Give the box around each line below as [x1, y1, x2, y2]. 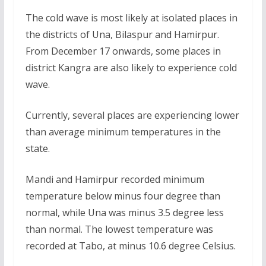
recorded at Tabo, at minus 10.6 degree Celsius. [25, 239, 236, 252]
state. [25, 142, 50, 155]
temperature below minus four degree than [25, 189, 220, 202]
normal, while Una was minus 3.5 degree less [25, 206, 224, 219]
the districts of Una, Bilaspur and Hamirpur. [25, 28, 219, 41]
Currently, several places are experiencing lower [25, 109, 239, 122]
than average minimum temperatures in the [25, 125, 221, 138]
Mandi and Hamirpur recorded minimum [25, 173, 204, 186]
